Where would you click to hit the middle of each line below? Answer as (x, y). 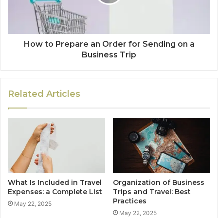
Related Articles (44, 94)
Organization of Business (159, 182)
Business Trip (109, 55)
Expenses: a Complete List (55, 191)
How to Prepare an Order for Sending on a (109, 44)
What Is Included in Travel (55, 182)
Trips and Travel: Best (152, 191)
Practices (130, 201)
